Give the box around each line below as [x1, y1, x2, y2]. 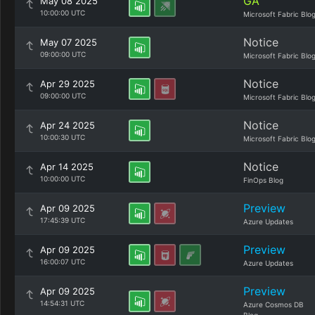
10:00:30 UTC [40, 133, 85, 141]
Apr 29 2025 [40, 78, 95, 89]
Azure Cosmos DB [243, 300, 304, 309]
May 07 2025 [40, 37, 97, 48]
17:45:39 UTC [40, 216, 85, 224]
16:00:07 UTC [40, 257, 85, 266]
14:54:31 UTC [40, 299, 84, 307]
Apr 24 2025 [40, 120, 95, 131]
